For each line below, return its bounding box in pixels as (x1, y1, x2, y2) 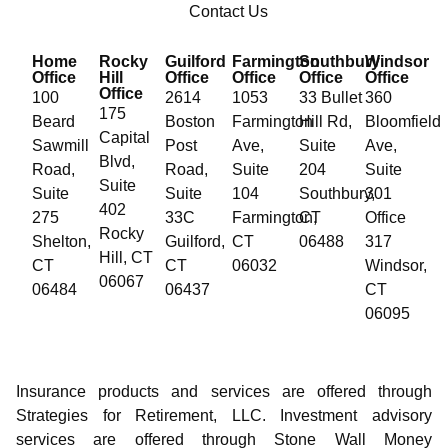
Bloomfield (365, 112, 442, 130)
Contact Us (188, 2, 268, 20)
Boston (165, 112, 216, 130)
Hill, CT (98, 248, 153, 266)
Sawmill (32, 136, 89, 154)
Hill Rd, (298, 112, 352, 130)
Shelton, (32, 232, 91, 250)
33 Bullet (298, 88, 362, 106)
